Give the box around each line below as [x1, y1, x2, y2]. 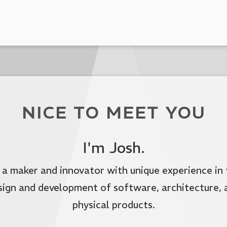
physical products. [72, 198, 155, 211]
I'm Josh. [82, 138, 145, 157]
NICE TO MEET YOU [21, 103, 206, 124]
